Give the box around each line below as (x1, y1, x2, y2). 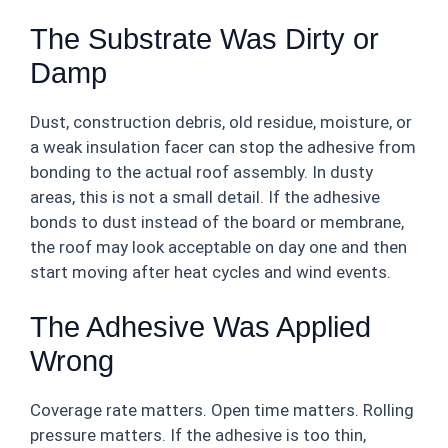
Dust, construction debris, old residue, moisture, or (30, 111, 412, 132)
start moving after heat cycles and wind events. (30, 261, 391, 282)
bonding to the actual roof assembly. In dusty (30, 161, 373, 182)
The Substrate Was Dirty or (30, 22, 379, 55)
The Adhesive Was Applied (30, 311, 371, 343)
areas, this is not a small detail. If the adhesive (30, 186, 380, 207)
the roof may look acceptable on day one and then (30, 236, 407, 257)
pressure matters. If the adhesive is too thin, (30, 425, 366, 445)
